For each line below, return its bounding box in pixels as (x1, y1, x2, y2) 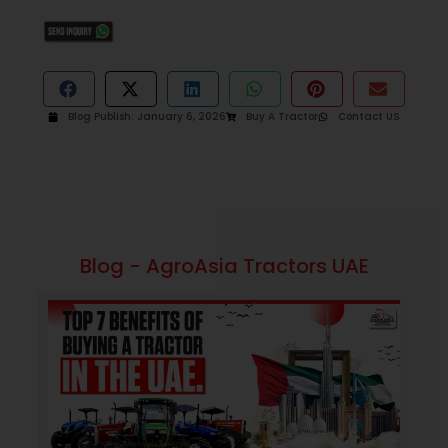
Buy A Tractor (246, 109, 318, 125)
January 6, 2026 (137, 109, 226, 125)
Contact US (338, 109, 400, 125)
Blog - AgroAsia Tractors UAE (79, 252, 369, 281)
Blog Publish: (68, 109, 134, 125)
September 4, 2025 (142, 303, 254, 321)
